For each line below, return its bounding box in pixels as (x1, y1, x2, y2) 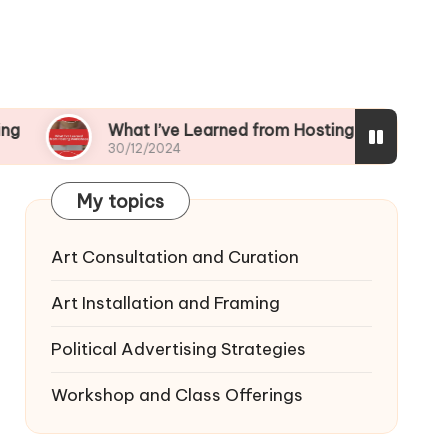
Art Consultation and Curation (50, 246, 299, 268)
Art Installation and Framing (50, 292, 280, 314)
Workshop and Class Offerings (50, 384, 303, 406)
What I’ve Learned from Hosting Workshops (22, 120, 360, 140)
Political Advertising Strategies (50, 338, 306, 360)
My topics (76, 190, 165, 213)
